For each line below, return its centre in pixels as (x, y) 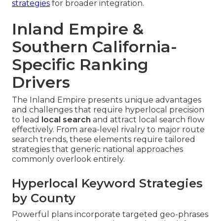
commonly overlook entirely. (68, 159)
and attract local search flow (147, 120)
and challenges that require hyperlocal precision (108, 110)
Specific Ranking (80, 65)
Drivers (41, 82)
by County (44, 198)
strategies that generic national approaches (97, 149)
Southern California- (94, 47)
